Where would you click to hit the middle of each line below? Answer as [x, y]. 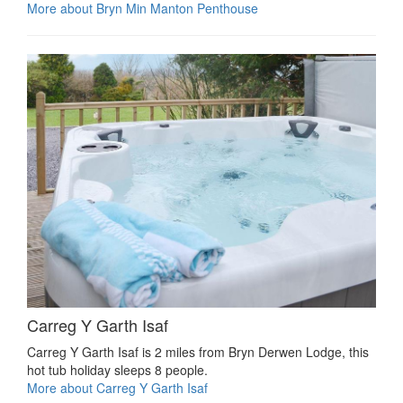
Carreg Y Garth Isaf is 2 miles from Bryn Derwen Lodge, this [198, 352]
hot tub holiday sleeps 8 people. [117, 370]
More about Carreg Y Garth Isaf [117, 388]
